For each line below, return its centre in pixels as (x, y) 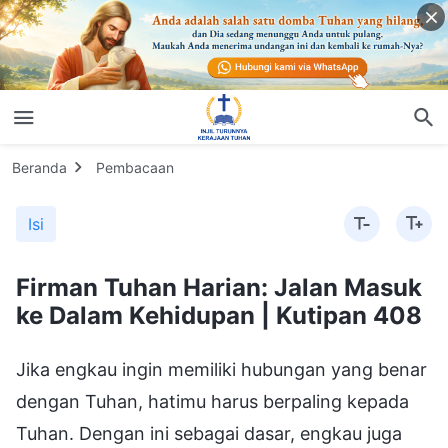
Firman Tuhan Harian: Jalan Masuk (219, 287)
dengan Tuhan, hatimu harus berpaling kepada (212, 401)
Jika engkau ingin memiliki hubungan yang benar (221, 369)
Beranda (39, 167)
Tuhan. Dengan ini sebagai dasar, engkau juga (209, 433)
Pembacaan (135, 167)
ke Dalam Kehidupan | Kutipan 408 (219, 315)
